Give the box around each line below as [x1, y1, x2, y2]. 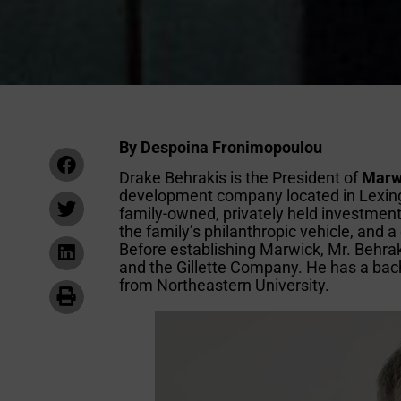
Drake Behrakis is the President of [119, 168, 363, 188]
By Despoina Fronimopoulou [119, 138, 323, 158]
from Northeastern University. [119, 276, 330, 295]
